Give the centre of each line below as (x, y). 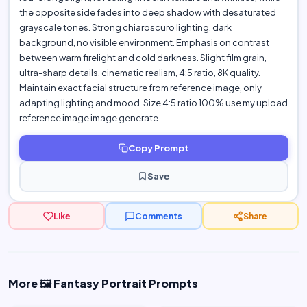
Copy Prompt (158, 148)
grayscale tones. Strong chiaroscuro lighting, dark (125, 27)
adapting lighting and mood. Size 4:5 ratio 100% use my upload (153, 102)
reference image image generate (88, 118)
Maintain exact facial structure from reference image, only (140, 87)
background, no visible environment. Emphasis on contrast (144, 42)
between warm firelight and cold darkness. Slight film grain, (143, 57)
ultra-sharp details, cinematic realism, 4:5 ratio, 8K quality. (139, 72)
